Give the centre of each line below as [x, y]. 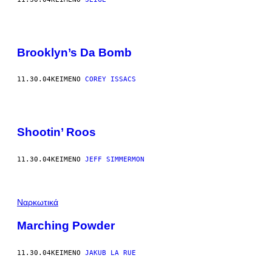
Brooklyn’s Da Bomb [74, 52]
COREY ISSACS [110, 80]
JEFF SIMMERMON [115, 159]
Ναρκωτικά [38, 202]
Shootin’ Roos [56, 132]
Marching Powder [66, 225]
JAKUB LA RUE [110, 253]
